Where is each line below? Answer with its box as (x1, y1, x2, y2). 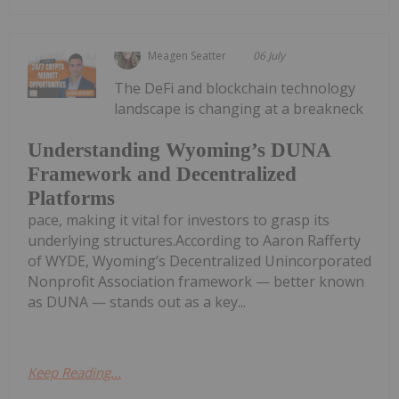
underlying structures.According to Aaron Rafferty (28, 230, 361, 250)
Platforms (28, 186, 115, 209)
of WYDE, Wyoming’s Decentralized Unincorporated (28, 250, 371, 271)
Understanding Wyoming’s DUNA (28, 138, 330, 161)
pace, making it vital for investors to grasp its (28, 209, 330, 230)
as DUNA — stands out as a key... (28, 291, 246, 312)
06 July (253, 48, 286, 64)
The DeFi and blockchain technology (114, 78, 356, 99)
